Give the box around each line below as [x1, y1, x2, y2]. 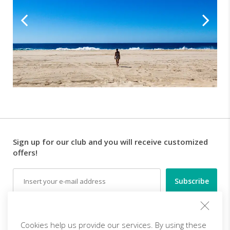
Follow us [13, 206, 48, 217]
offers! [13, 147, 37, 158]
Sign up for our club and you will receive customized [13, 136, 208, 147]
